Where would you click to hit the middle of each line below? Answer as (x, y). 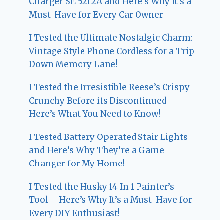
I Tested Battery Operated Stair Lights (109, 137)
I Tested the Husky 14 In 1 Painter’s (102, 187)
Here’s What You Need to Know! (95, 114)
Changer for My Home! (77, 164)
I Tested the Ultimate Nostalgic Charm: (111, 38)
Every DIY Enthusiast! (75, 213)
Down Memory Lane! (73, 65)
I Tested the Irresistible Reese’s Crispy (110, 88)
